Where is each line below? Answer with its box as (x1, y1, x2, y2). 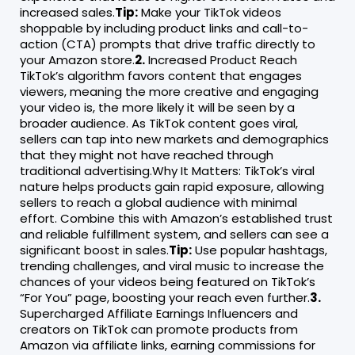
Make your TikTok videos (138, 4, 281, 21)
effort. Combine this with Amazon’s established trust (20, 210, 333, 227)
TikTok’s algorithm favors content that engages (20, 67, 302, 85)
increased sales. (20, 4, 115, 21)
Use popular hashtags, (192, 242, 327, 259)
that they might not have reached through (20, 147, 273, 164)
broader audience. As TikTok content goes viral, (20, 115, 298, 132)
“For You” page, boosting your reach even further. (20, 289, 310, 307)
